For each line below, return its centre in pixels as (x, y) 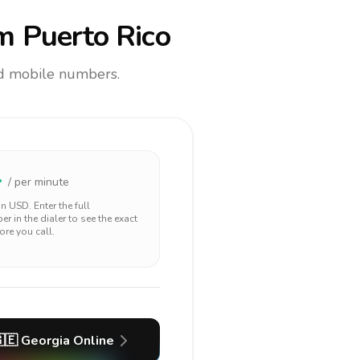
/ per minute (39, 182)
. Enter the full (59, 206)
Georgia (45, 341)
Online (92, 341)
